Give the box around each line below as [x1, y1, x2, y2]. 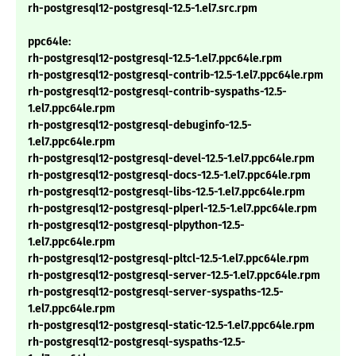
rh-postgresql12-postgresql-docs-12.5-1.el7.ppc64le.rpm [28, 168, 311, 183]
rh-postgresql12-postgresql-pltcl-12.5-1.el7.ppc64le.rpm [28, 252, 309, 266]
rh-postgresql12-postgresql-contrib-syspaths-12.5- [28, 85, 287, 99]
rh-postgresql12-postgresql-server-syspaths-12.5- [28, 285, 284, 300]
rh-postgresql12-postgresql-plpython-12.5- [28, 219, 245, 233]
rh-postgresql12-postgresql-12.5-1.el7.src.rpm [28, 2, 257, 16]
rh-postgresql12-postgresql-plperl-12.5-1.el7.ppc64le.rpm [28, 202, 317, 216]
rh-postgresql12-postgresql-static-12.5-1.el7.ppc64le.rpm [28, 319, 315, 333]
